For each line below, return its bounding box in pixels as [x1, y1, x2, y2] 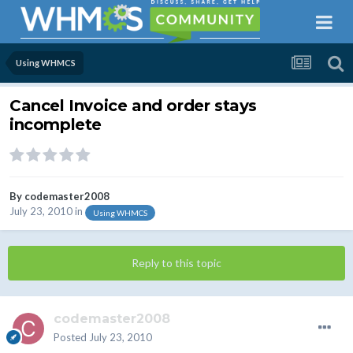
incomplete [9, 115, 102, 135]
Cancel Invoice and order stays [9, 96, 258, 116]
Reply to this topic [132, 256, 221, 270]
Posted [54, 331, 89, 344]
